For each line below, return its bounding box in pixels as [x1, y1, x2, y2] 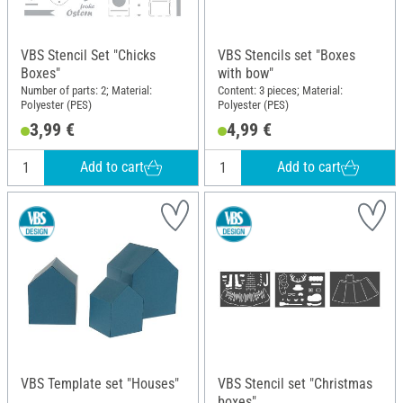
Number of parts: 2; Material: [21, 84, 152, 98]
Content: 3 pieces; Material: [218, 84, 343, 98]
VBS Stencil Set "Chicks [21, 46, 156, 64]
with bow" [218, 64, 273, 82]
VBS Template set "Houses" [21, 374, 179, 392]
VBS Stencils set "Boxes [218, 46, 355, 64]
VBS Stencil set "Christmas [218, 374, 372, 392]
